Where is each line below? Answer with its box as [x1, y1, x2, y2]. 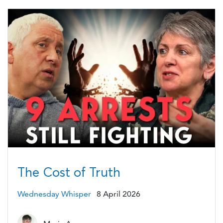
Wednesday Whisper [17, 189, 91, 199]
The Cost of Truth [17, 164, 120, 181]
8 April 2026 [97, 189, 141, 199]
